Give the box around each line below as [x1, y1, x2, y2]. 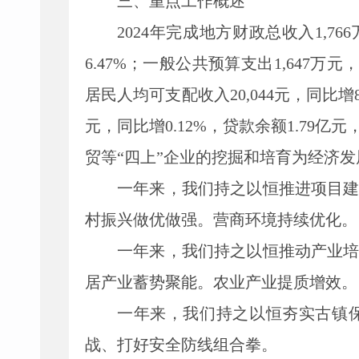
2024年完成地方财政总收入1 [117, 23, 324, 41]
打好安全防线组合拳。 [117, 336, 277, 353]
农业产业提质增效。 [213, 273, 357, 291]
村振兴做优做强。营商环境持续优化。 [85, 211, 357, 228]
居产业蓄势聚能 [85, 273, 197, 291]
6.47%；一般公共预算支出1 [85, 54, 282, 72]
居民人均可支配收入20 [85, 86, 246, 103]
